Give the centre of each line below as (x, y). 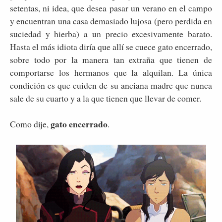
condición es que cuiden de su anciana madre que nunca (111, 85)
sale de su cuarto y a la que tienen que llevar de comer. (106, 98)
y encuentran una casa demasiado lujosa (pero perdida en (111, 21)
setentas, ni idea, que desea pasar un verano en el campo (111, 8)
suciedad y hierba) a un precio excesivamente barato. (111, 33)
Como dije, (30, 124)
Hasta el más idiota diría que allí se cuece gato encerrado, (111, 46)
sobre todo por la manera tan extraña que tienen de (111, 59)
